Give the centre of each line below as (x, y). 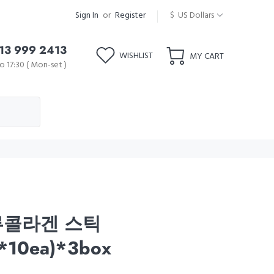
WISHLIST (136, 56)
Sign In (87, 16)
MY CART (207, 56)
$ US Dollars (192, 16)
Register (130, 16)
